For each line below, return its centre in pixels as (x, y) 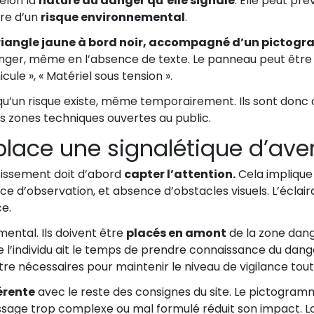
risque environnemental (113, 18)
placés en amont (176, 233)
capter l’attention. (180, 175)
